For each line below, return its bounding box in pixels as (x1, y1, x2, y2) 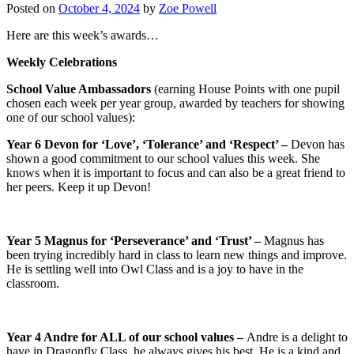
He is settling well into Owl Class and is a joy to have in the (6, 262, 303, 276)
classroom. (6, 276, 59, 290)
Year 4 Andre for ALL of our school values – (6, 330, 247, 344)
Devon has (288, 137, 345, 151)
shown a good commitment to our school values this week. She (6, 151, 320, 165)
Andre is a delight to (247, 330, 348, 344)
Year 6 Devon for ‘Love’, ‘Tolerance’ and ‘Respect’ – (6, 137, 288, 151)
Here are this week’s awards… (6, 28, 159, 42)
